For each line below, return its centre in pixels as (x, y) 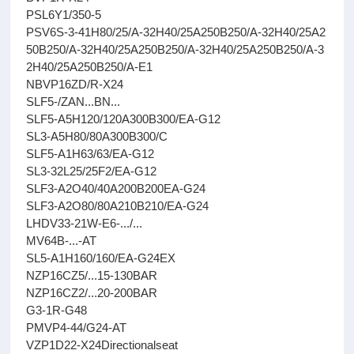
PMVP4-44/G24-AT (77, 328)
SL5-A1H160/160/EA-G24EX (101, 258)
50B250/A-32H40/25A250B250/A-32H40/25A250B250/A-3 (175, 49)
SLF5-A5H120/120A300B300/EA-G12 (124, 119)
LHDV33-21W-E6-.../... (85, 223)
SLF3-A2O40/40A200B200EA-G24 (116, 188)
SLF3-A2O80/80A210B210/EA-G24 (118, 206)
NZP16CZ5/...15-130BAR (92, 275)
